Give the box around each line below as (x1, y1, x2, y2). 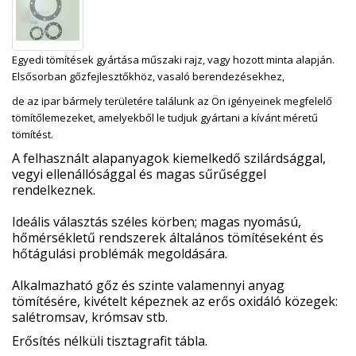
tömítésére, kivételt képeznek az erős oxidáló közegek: (12, 292, 338, 310)
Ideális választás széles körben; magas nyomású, (12, 213, 301, 230)
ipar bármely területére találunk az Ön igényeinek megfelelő (41, 94, 332, 108)
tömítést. (12, 127, 53, 141)
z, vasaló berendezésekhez (147, 69, 282, 83)
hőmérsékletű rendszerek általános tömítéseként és (12, 229, 323, 246)
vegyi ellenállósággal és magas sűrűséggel (12, 165, 266, 183)
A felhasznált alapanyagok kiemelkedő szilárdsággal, (12, 149, 326, 167)
